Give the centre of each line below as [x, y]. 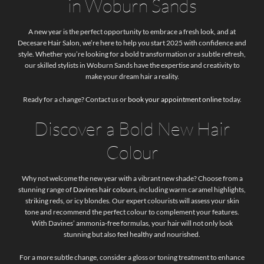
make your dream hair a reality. [132, 76]
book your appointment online [174, 99]
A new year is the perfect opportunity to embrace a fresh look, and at [132, 31]
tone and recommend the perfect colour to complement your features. [132, 212]
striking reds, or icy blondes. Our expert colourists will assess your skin [132, 201]
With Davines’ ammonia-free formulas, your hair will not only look [132, 223]
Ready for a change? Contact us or [75, 99]
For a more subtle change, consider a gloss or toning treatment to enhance [132, 258]
